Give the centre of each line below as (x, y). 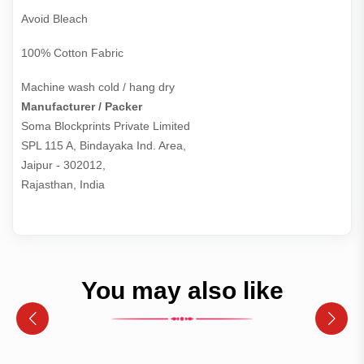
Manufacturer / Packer (82, 107)
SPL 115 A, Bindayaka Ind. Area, (104, 146)
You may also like (182, 291)
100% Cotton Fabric (72, 53)
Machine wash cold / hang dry (98, 87)
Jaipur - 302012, (63, 165)
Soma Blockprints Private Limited (107, 126)
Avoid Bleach (54, 19)
